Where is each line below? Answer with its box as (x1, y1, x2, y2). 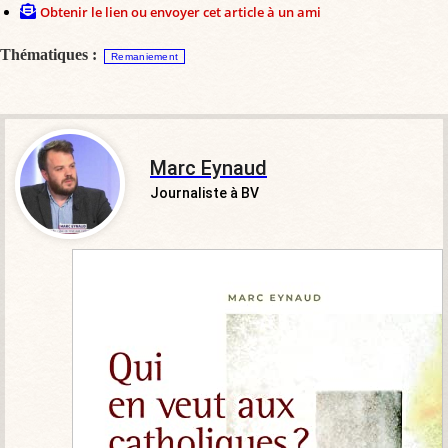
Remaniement (111, 50, 179, 62)
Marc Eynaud (150, 155, 267, 180)
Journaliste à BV (150, 184, 259, 201)
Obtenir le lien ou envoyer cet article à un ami (40, 2, 321, 21)
